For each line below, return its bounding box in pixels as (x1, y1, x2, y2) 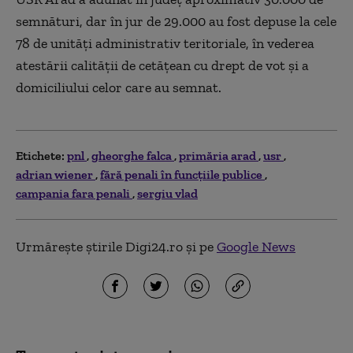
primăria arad (179, 147, 258, 163)
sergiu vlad (137, 185, 198, 201)
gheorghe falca (91, 147, 174, 163)
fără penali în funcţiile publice (100, 166, 265, 182)
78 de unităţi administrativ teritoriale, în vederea (16, 34, 314, 52)
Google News (217, 237, 295, 255)
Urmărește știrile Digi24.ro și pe (16, 237, 217, 255)
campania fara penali (16, 185, 132, 201)
